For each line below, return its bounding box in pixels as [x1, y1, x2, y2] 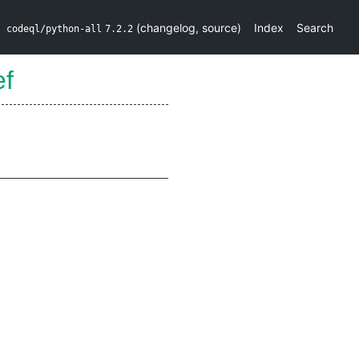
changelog [140, 20, 196, 34]
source [202, 20, 237, 34]
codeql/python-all [6, 22, 102, 34]
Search [296, 20, 333, 34]
